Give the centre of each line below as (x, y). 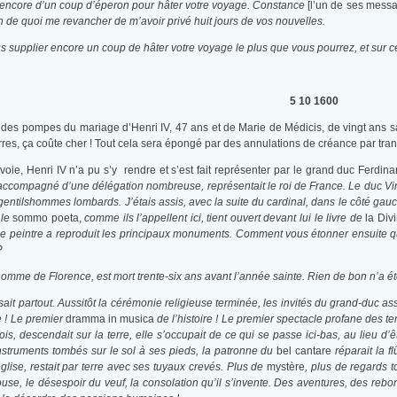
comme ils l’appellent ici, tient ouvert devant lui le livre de (225, 218)
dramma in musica (111, 319)
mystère (286, 367)
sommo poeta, (49, 218)
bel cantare (306, 351)
